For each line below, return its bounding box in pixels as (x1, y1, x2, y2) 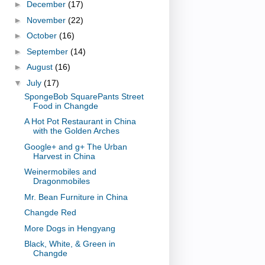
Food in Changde (33, 101, 98, 111)
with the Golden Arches (33, 126, 119, 136)
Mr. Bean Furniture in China (24, 192, 128, 202)
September (26, 46, 70, 56)
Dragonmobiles (33, 176, 90, 186)
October (26, 31, 59, 41)
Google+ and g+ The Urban (24, 141, 127, 151)
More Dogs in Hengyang (24, 223, 115, 233)
